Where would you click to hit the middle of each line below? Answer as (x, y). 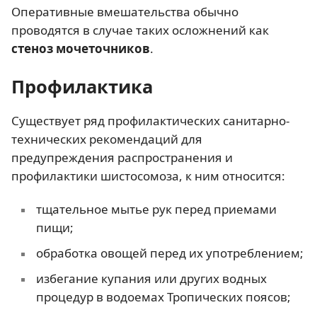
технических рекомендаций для (107, 139)
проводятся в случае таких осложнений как (140, 30)
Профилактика (82, 86)
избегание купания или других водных (151, 279)
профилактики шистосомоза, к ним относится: (148, 175)
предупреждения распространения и (122, 157)
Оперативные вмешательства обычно (125, 11)
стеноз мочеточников (81, 48)
